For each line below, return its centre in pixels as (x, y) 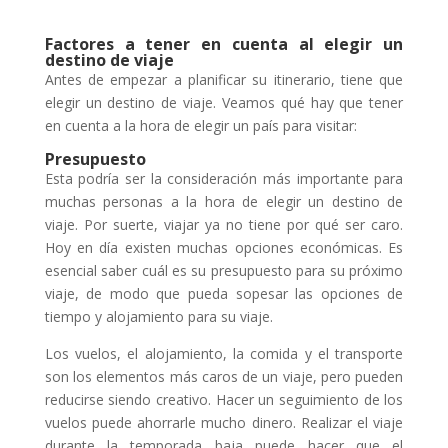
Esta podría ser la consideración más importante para (224, 178)
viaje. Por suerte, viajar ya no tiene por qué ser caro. (224, 224)
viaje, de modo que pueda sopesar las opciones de (224, 293)
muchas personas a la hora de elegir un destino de (224, 201)
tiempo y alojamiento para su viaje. (158, 316)
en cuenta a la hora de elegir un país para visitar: (200, 125)
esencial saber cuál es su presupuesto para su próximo (224, 270)
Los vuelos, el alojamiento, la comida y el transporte (224, 353)
